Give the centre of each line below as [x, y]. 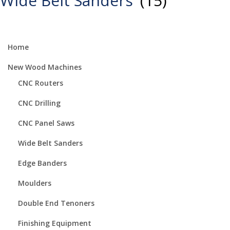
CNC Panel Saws [46, 123]
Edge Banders [42, 163]
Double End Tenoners [56, 203]
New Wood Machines [45, 67]
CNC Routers [41, 83]
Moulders [35, 183]
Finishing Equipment [55, 223]
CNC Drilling [39, 103]
